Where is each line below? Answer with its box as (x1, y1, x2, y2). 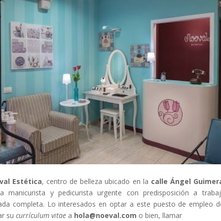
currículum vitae (15, 210, 68, 220)
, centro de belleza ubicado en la (42, 176, 151, 186)
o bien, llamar (136, 210, 182, 220)
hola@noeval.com (74, 210, 137, 220)
